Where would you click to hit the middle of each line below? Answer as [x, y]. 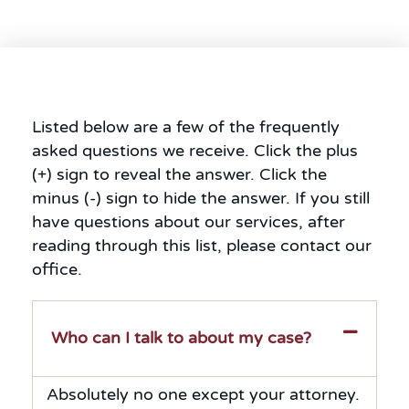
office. [57, 270]
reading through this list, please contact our [202, 246]
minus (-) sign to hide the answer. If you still [201, 199]
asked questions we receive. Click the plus [195, 151]
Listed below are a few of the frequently [186, 127]
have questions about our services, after [189, 222]
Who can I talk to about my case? [181, 338]
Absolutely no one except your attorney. [203, 395]
